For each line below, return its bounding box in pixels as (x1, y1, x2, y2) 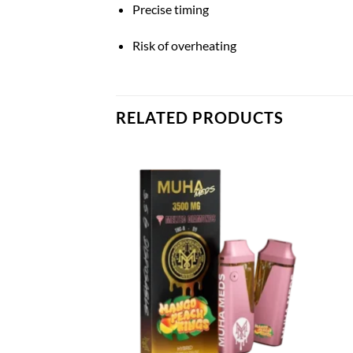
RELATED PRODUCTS (116, 107, 284, 127)
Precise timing (132, 2, 209, 17)
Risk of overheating (132, 37, 236, 53)
